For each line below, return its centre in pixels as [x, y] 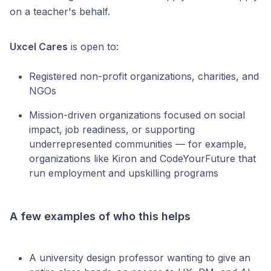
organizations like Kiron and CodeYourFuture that [142, 158]
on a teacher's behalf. [60, 11]
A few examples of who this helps [100, 216]
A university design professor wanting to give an [140, 258]
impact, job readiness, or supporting [112, 129]
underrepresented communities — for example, [138, 144]
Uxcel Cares [39, 47]
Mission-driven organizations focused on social [137, 115]
